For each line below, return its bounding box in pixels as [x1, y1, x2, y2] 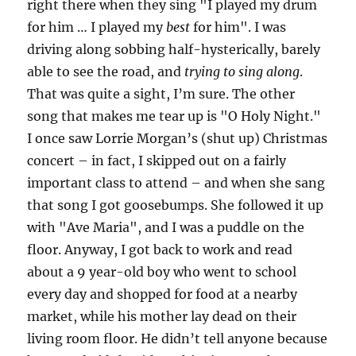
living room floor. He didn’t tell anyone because [27, 331, 328, 346]
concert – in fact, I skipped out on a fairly [27, 153, 287, 168]
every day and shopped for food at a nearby [27, 286, 298, 302]
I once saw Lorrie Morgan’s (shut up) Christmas [27, 130, 328, 146]
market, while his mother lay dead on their [27, 308, 297, 324]
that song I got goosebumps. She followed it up [27, 197, 324, 213]
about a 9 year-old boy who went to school [27, 264, 297, 280]
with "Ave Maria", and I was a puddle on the [27, 219, 305, 235]
